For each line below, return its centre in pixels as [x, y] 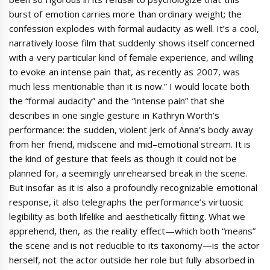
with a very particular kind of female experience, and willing [131, 57]
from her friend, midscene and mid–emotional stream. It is [130, 144]
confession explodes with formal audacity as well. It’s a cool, [134, 28]
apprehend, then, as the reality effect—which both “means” [133, 231]
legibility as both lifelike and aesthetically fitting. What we [127, 216]
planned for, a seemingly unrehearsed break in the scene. [128, 173]
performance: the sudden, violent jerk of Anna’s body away [131, 129]
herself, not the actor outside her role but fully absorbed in [132, 259]
